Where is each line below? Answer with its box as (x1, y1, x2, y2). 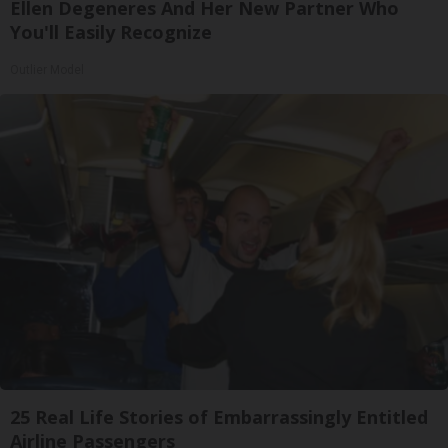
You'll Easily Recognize (10, 19, 212, 44)
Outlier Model (10, 62, 84, 77)
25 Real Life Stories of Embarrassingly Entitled (10, 404, 428, 429)
